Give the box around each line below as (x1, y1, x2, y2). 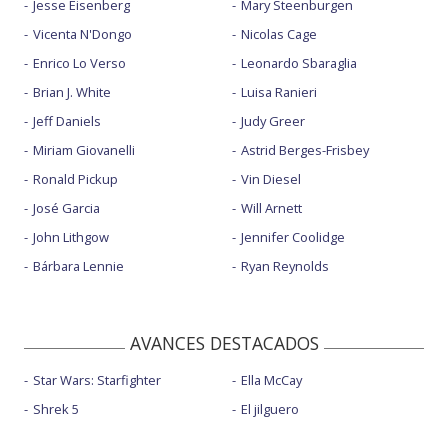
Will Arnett (240, 199, 302, 218)
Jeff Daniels (33, 112, 101, 131)
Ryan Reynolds (240, 257, 329, 276)
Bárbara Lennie (33, 257, 124, 276)
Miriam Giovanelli (33, 141, 135, 160)
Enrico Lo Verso (33, 54, 126, 73)
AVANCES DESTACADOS (129, 331, 319, 356)
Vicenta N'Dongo (33, 25, 132, 44)
